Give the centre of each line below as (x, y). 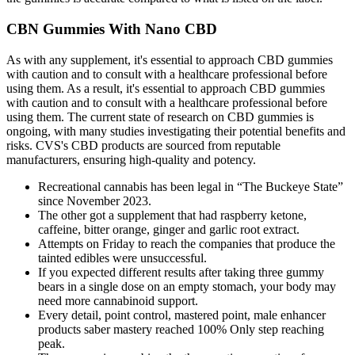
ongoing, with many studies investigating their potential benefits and (176, 131)
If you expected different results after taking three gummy (181, 272)
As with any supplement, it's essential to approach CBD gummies (170, 59)
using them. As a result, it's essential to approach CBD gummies (166, 88)
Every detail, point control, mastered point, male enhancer (182, 315)
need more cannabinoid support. (118, 300)
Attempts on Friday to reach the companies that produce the (187, 243)
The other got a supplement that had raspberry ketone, (172, 215)
